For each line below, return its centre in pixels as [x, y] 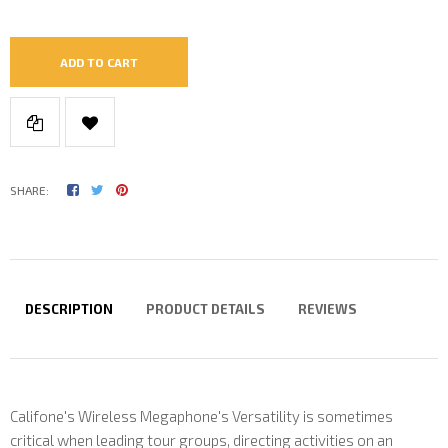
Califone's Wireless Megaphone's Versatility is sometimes [201, 416]
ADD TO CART [99, 61]
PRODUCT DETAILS [206, 309]
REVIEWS [328, 309]
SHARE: [29, 190]
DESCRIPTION [69, 309]
